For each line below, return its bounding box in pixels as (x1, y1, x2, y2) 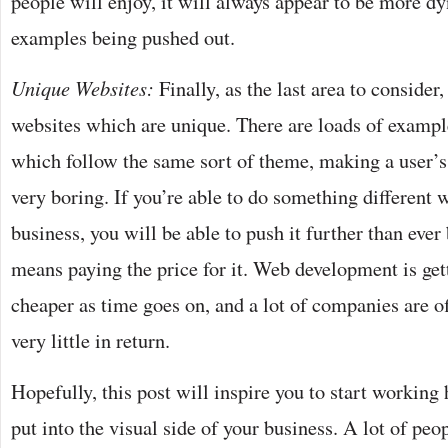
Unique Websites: (11, 73, 159, 102)
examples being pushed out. (11, 22, 235, 51)
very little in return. (11, 325, 170, 354)
